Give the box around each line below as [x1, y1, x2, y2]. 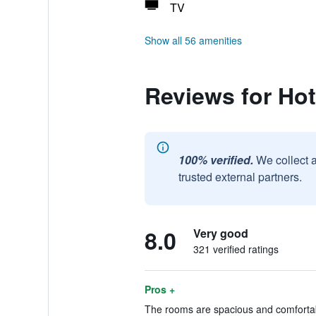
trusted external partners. [178, 169, 302, 185]
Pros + [144, 282, 175, 296]
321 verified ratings [193, 242, 279, 256]
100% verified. [178, 152, 253, 168]
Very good [193, 225, 248, 241]
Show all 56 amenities [144, 33, 242, 47]
